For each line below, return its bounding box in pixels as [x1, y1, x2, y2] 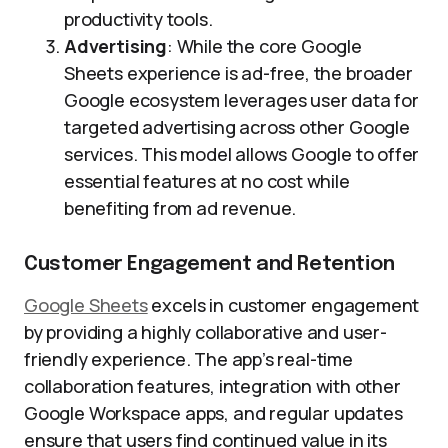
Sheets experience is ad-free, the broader [64, 61, 413, 85]
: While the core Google [167, 34, 362, 58]
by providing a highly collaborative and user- [24, 320, 387, 344]
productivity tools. [64, 7, 213, 31]
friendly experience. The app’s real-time [24, 347, 353, 371]
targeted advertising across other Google [64, 115, 410, 139]
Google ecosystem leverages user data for [64, 88, 419, 112]
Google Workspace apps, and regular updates [24, 401, 403, 425]
